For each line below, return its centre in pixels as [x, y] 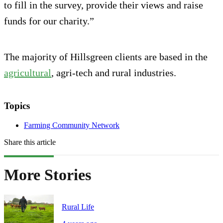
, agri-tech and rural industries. [114, 72]
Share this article [30, 142]
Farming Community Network [72, 125]
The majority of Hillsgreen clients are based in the [106, 56]
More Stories [48, 174]
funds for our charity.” [49, 21]
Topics [17, 106]
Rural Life [78, 207]
